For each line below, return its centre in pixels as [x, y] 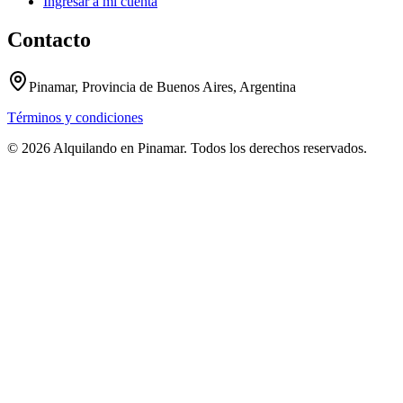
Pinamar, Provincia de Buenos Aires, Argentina [162, 87]
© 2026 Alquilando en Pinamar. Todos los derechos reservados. [187, 148]
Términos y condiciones [75, 118]
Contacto [49, 40]
